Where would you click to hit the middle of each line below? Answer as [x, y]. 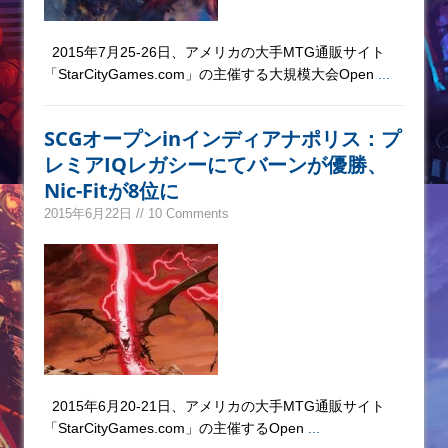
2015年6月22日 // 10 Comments [136, 213]
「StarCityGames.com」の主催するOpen [176, 427]
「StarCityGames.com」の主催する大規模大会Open [211, 73]
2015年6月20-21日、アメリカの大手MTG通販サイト [214, 405]
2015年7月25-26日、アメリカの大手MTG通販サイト [214, 51]
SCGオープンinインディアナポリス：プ [222, 138]
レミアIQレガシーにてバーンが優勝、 [215, 164]
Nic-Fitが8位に [111, 190]
